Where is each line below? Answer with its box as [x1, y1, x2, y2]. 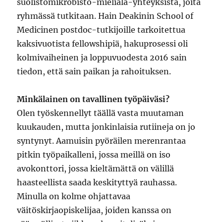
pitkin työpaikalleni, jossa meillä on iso [17, 150, 171, 160]
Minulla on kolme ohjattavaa [17, 191, 131, 202]
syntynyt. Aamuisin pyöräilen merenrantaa [17, 136, 186, 146]
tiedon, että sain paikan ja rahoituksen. [17, 66, 171, 77]
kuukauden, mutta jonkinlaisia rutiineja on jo [17, 122, 196, 132]
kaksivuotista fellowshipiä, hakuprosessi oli [17, 39, 188, 49]
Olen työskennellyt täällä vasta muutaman [17, 108, 184, 118]
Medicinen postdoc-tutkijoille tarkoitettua [17, 25, 186, 35]
